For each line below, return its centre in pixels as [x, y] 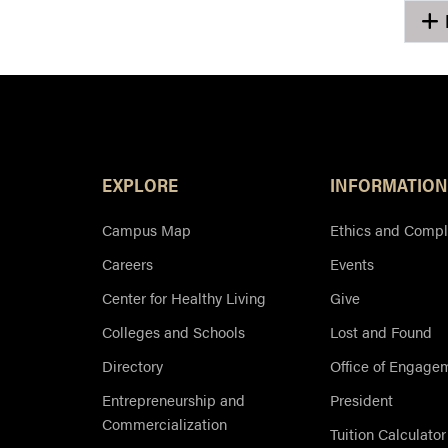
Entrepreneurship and [173, 400]
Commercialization [164, 424]
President [361, 400]
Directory [132, 366]
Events [352, 264]
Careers [127, 264]
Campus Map [146, 230]
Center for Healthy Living [184, 298]
